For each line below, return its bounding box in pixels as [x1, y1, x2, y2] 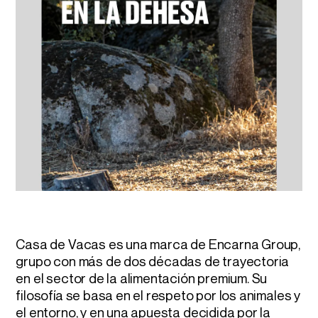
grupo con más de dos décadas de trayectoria [16, 253, 290, 269]
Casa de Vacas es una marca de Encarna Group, [16, 236, 301, 252]
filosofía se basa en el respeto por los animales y [16, 287, 300, 303]
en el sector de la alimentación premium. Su [16, 270, 268, 286]
